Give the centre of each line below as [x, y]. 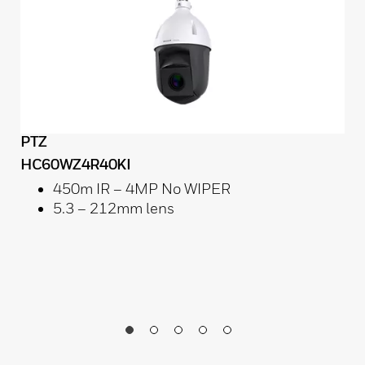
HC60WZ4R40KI [76, 164]
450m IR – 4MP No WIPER [142, 188]
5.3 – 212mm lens [115, 208]
